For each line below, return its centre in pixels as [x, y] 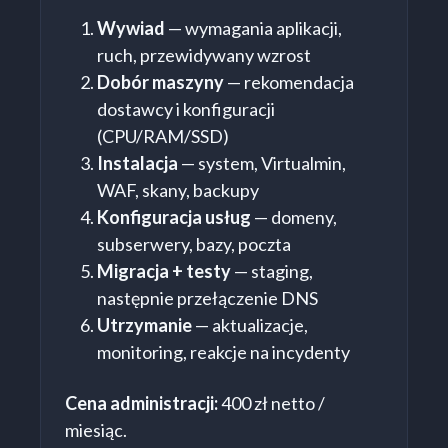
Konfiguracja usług [174, 217]
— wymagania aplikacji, [253, 28]
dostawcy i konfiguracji [186, 109]
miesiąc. [96, 430]
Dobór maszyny [160, 82]
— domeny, [294, 217]
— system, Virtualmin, [262, 163]
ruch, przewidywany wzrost [204, 55]
